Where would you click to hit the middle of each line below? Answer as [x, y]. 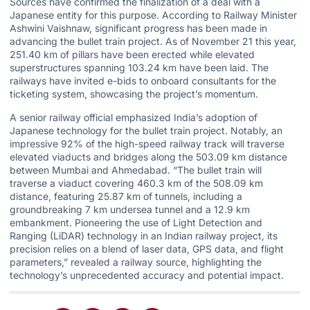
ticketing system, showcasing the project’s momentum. [134, 94]
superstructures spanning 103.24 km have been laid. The [139, 68]
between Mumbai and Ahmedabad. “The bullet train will [136, 170]
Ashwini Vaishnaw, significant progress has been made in [138, 28]
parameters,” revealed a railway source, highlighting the [136, 262]
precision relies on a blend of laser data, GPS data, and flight [147, 248]
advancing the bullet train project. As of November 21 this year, [153, 42]
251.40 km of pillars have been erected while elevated [132, 55]
